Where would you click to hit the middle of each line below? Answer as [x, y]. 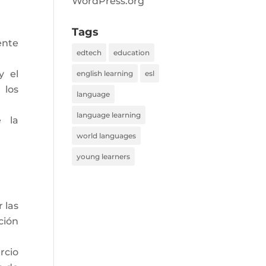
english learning [104, 73]
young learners [103, 156]
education [131, 53]
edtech [89, 53]
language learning [108, 115]
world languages [106, 136]
